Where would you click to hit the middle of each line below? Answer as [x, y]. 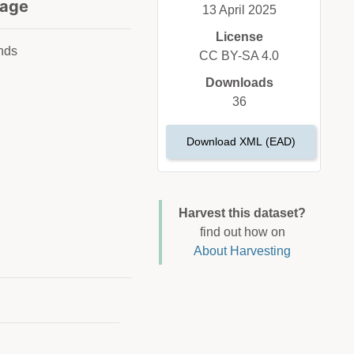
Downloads [239, 83]
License [239, 37]
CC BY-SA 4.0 [239, 56]
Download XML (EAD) [241, 142]
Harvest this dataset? [243, 213]
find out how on [242, 232]
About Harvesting [243, 251]
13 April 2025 [239, 10]
